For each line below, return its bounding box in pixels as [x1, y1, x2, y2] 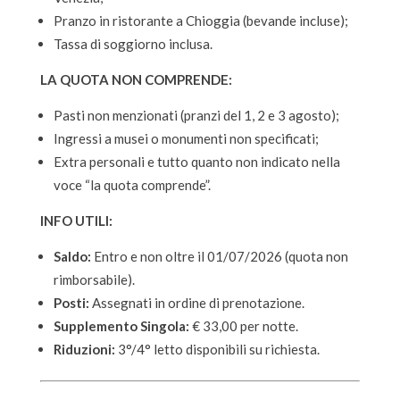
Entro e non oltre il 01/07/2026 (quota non [90, 247, 348, 264]
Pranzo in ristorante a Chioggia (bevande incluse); [53, 12, 348, 29]
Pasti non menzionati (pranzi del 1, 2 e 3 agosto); [53, 106, 339, 123]
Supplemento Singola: [53, 317, 189, 334]
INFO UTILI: [39, 212, 112, 229]
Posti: [53, 294, 89, 311]
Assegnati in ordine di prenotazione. [88, 294, 304, 311]
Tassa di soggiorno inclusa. [53, 35, 212, 52]
